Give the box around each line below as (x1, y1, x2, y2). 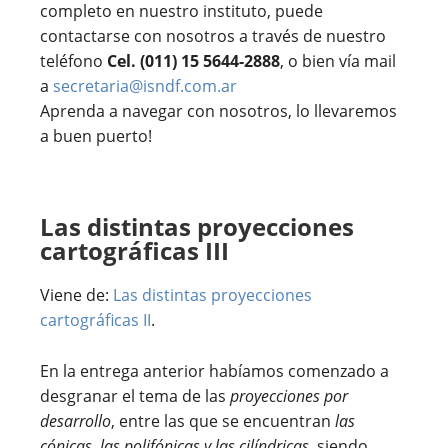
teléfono (40, 49, 107, 72)
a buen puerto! (40, 124, 152, 147)
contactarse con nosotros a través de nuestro (40, 24, 386, 47)
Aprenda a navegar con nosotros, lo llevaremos (40, 99, 397, 122)
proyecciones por (230, 384, 348, 407)
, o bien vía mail (280, 49, 396, 72)
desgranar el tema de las (40, 384, 230, 407)
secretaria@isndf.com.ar (53, 74, 237, 97)
